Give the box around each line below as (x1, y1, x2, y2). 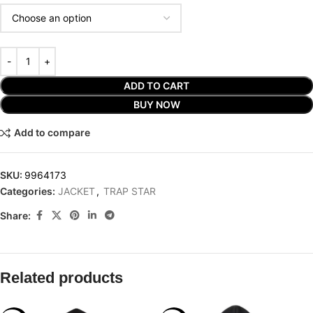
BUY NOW (133, 98, 180, 110)
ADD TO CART (124, 79, 189, 92)
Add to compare (13, 126, 90, 139)
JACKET (58, 184, 95, 197)
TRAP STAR (103, 184, 156, 197)
